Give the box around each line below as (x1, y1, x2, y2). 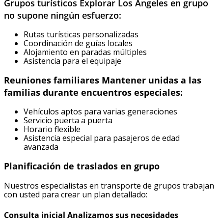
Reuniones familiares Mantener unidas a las (4, 74, 201, 86)
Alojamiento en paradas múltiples (24, 47, 147, 58)
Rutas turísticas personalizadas (24, 29, 138, 40)
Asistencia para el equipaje (24, 55, 121, 67)
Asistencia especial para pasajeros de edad (24, 133, 180, 144)
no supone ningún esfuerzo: (4, 9, 121, 21)
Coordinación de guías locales (24, 38, 133, 49)
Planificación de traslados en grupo (4, 160, 160, 172)
